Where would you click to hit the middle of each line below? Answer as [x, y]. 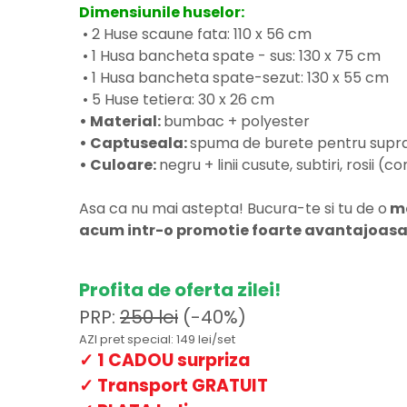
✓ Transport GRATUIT [174, 385]
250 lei [149, 317]
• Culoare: [119, 164]
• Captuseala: [134, 143]
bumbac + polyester [237, 121]
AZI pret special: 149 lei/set [157, 339]
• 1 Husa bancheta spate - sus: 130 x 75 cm [230, 55]
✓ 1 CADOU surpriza [165, 360]
